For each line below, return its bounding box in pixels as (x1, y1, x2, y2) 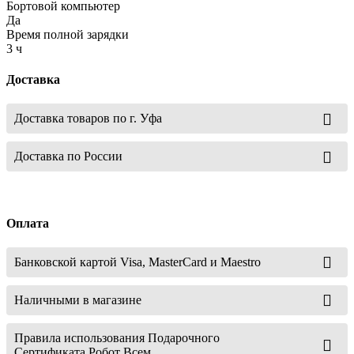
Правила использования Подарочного (14, 330, 220, 345)
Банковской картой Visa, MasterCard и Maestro (14, 254, 261, 269)
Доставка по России (14, 149, 122, 164)
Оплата (6, 216, 49, 230)
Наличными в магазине (14, 292, 141, 307)
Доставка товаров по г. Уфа (14, 111, 162, 126)
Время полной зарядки (6, 27, 129, 41)
